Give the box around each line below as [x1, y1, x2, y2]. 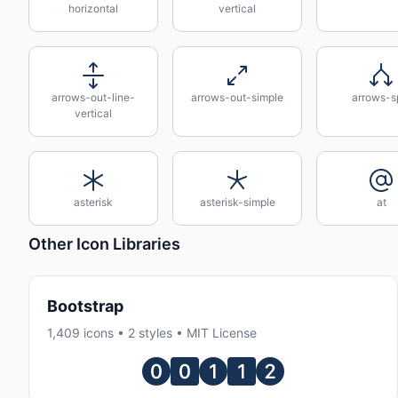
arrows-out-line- [52, 91, 135, 104]
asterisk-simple [199, 195, 275, 209]
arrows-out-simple [191, 91, 283, 104]
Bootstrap [47, 297, 123, 315]
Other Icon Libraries [28, 234, 180, 253]
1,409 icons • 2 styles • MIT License [47, 325, 257, 341]
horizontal [68, 2, 118, 15]
